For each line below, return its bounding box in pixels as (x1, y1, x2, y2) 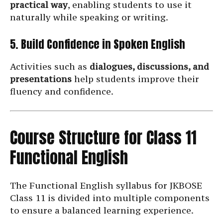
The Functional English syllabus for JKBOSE (10, 180, 202, 192)
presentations (10, 73, 72, 85)
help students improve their (72, 73, 199, 85)
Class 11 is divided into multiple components (10, 192, 210, 204)
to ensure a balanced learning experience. (10, 205, 194, 217)
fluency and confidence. (10, 86, 113, 98)
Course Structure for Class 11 (10, 125, 197, 150)
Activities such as (10, 61, 90, 73)
